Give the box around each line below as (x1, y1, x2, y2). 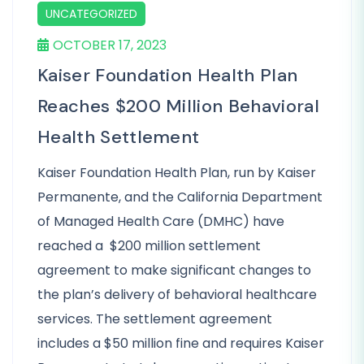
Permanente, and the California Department (37, 188, 323, 206)
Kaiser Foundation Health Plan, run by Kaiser (37, 163, 316, 182)
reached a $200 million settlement (37, 236, 261, 255)
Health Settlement (37, 125, 200, 149)
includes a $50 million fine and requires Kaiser (37, 334, 324, 353)
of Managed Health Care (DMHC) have (37, 212, 284, 231)
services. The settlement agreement (37, 310, 272, 328)
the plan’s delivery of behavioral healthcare (37, 285, 317, 304)
